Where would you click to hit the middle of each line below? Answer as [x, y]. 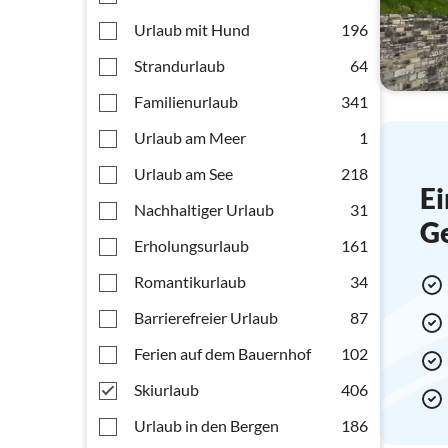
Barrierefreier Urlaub [206, 317]
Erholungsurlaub [191, 245]
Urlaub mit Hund [192, 29]
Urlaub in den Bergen [206, 425]
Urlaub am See [183, 173]
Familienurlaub [186, 101]
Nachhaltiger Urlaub [204, 209]
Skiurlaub [166, 389]
